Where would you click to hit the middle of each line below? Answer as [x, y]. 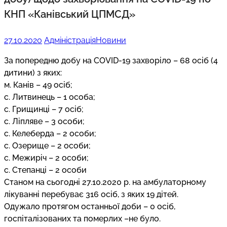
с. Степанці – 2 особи [45, 170]
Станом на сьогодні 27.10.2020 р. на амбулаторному [105, 182]
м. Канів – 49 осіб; [38, 85]
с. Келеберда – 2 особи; [50, 133]
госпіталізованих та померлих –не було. [82, 218]
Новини [111, 40]
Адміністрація [70, 40]
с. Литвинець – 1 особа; [50, 97]
